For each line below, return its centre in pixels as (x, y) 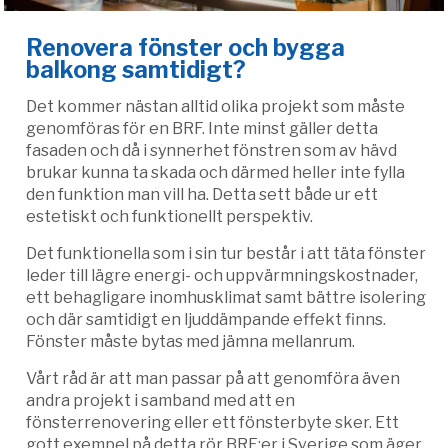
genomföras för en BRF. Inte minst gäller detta (202, 129)
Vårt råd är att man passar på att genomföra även (213, 379)
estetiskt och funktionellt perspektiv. (169, 217)
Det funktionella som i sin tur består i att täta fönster (226, 254)
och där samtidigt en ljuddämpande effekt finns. (206, 320)
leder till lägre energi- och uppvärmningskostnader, (222, 276)
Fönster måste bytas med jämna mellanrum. (190, 342)
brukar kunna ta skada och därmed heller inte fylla (215, 173)
